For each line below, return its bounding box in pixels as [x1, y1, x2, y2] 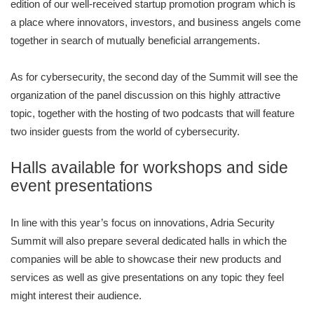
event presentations [11, 177, 153, 196]
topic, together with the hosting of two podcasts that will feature [11, 107, 294, 120]
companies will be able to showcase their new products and [11, 253, 281, 266]
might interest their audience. [11, 289, 142, 302]
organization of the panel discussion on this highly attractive [11, 89, 280, 102]
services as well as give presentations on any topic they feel [11, 271, 284, 284]
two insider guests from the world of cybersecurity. [11, 125, 240, 138]
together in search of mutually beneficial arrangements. [11, 34, 260, 47]
